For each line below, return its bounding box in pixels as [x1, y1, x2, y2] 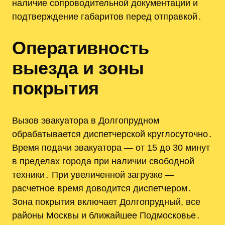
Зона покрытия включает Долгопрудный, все [12, 196, 200, 207]
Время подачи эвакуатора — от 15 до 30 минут [12, 142, 210, 153]
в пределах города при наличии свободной [12, 156, 194, 167]
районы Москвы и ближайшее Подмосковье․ [12, 210, 200, 221]
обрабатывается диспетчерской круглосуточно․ [12, 129, 212, 140]
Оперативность [12, 38, 149, 59]
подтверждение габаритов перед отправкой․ [12, 11, 202, 22]
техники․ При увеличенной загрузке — [12, 169, 174, 180]
